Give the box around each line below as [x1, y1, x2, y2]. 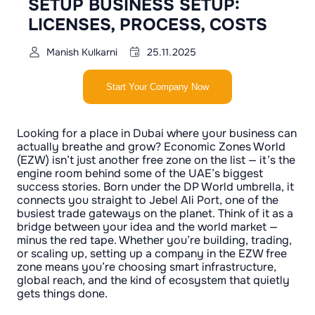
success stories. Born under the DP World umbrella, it [17, 179, 294, 194]
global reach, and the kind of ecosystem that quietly [17, 273, 290, 288]
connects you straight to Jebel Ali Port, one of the [17, 193, 278, 207]
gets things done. [17, 286, 108, 301]
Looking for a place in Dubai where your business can [17, 126, 297, 141]
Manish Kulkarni [46, 46, 117, 58]
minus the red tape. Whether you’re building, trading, [17, 233, 292, 247]
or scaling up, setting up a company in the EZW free [17, 246, 287, 261]
